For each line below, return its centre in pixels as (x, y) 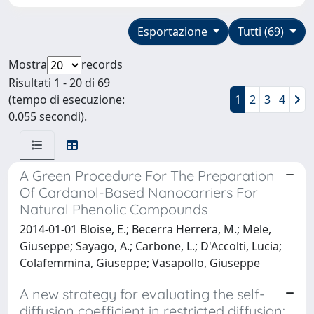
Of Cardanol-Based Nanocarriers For (139, 192)
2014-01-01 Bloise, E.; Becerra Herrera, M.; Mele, (145, 229)
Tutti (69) (262, 31)
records (102, 64)
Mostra (28, 64)
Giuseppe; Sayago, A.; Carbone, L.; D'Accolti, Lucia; (151, 246)
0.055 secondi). (48, 116)
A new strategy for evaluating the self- (142, 294)
